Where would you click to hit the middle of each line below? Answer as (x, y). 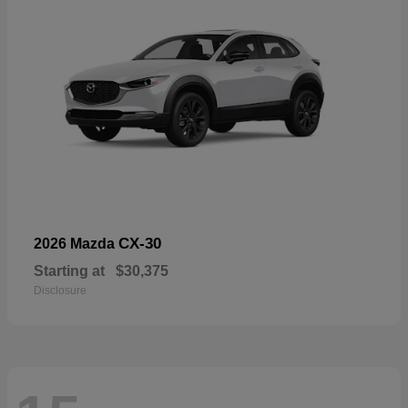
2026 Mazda (76, 244)
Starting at (69, 271)
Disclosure (60, 291)
